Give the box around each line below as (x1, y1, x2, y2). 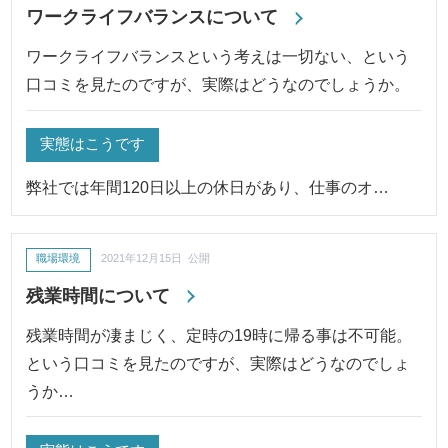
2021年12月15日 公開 (101, 252, 211, 265)
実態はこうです (40, 135, 146, 153)
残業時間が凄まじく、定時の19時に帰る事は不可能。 (26, 325, 413, 344)
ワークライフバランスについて (26, 6, 279, 28)
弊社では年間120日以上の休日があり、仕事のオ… (26, 178, 390, 197)
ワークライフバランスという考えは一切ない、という (26, 47, 411, 66)
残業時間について (26, 284, 171, 306)
